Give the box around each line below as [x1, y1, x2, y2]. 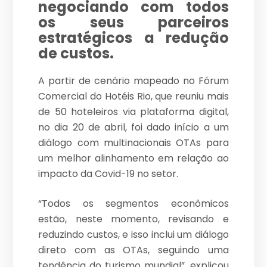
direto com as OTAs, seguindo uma [38, 243, 229, 257]
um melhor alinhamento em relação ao [38, 151, 229, 166]
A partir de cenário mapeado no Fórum [38, 74, 229, 88]
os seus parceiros [38, 13, 229, 33]
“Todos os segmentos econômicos [38, 197, 229, 211]
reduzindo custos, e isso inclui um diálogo [38, 228, 229, 242]
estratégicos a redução [38, 28, 229, 48]
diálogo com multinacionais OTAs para [38, 136, 229, 150]
